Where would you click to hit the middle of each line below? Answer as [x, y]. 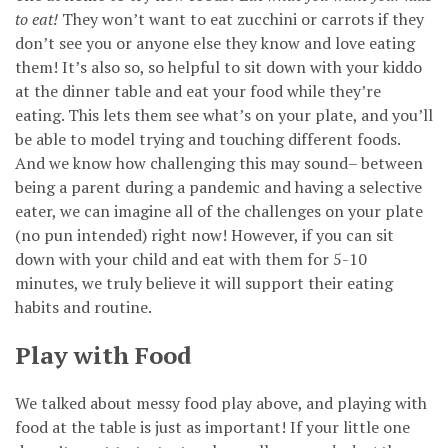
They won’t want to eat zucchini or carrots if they [241, 18]
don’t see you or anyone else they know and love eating [215, 42]
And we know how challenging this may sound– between [219, 162]
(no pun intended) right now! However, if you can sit [204, 234]
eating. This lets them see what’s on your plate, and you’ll [224, 114]
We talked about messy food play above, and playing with [221, 402]
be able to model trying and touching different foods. [207, 138]
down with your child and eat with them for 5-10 [191, 258]
